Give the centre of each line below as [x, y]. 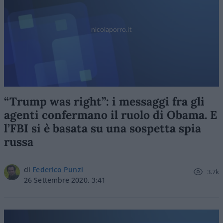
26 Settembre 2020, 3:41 [65, 180]
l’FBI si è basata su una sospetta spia [103, 128]
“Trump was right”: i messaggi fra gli [104, 101]
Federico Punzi [58, 169]
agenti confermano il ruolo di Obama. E [111, 115]
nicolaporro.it [111, 29]
